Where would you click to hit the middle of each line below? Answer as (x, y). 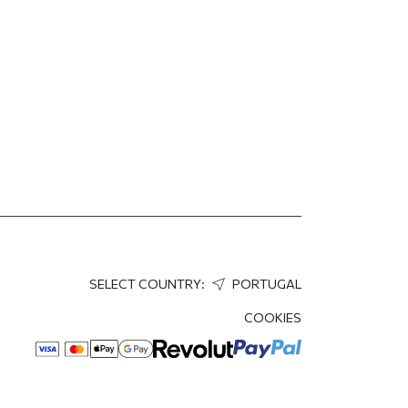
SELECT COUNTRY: (148, 284)
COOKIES (273, 317)
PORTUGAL (265, 284)
